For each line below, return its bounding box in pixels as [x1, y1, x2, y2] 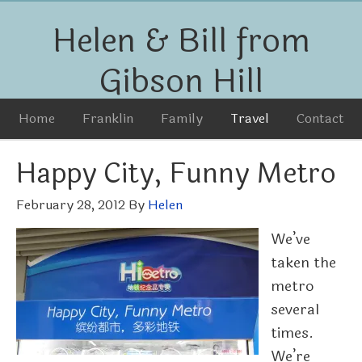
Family [160, 108, 203, 128]
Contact [296, 108, 344, 128]
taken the [271, 251, 336, 274]
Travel [229, 108, 269, 128]
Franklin [82, 108, 133, 128]
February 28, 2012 [16, 195, 125, 215]
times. [271, 322, 314, 344]
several [271, 298, 319, 321]
